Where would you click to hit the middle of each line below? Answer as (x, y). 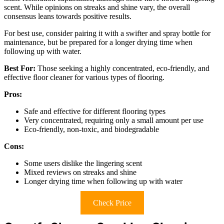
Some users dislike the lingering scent (83, 163)
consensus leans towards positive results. (68, 16)
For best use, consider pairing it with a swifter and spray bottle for (107, 33)
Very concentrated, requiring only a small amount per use (114, 120)
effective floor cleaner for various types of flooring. (84, 77)
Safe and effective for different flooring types (95, 111)
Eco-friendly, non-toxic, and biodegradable (91, 129)
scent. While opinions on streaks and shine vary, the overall (97, 7)
